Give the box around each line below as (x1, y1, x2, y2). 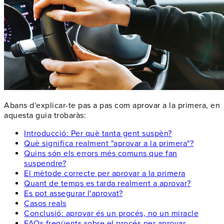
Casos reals (24, 198, 66, 208)
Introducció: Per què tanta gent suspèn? (24, 128, 172, 138)
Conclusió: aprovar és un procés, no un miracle (24, 208, 198, 218)
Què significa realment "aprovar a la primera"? (24, 138, 193, 148)
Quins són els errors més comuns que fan (24, 148, 177, 158)
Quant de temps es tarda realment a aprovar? (24, 178, 191, 188)
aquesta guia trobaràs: (4, 110, 86, 120)
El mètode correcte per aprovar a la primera (24, 168, 185, 178)
